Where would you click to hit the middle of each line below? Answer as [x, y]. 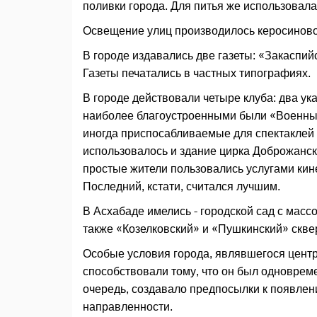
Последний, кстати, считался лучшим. [181, 186]
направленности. [128, 307]
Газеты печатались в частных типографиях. [197, 73]
